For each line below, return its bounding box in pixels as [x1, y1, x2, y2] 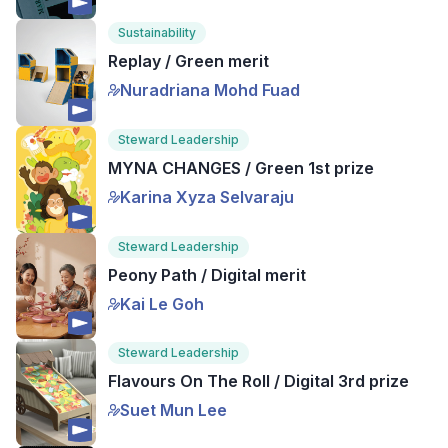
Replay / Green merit [108, 51, 269, 72]
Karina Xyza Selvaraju [120, 186, 294, 207]
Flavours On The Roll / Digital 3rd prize [108, 371, 409, 392]
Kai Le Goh [120, 293, 204, 314]
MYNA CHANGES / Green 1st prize [108, 157, 374, 178]
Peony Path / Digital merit [108, 264, 306, 285]
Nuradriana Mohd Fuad [120, 80, 300, 101]
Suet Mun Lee [120, 400, 227, 421]
